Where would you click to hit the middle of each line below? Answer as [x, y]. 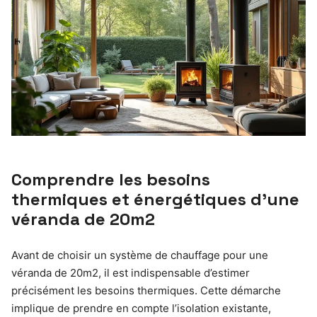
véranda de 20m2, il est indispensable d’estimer [131, 273]
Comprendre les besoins [111, 180]
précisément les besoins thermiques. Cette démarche [146, 291]
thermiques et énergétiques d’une [155, 200]
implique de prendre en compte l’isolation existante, [141, 309]
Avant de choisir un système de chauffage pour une [140, 255]
